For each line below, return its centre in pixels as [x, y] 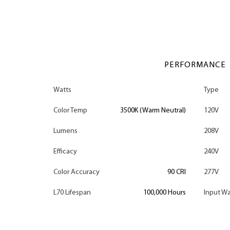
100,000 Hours [165, 193]
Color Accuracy [76, 172]
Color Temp [70, 110]
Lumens [65, 131]
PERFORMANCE [195, 65]
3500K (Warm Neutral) [153, 110]
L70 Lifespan [72, 193]
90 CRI [177, 172]
